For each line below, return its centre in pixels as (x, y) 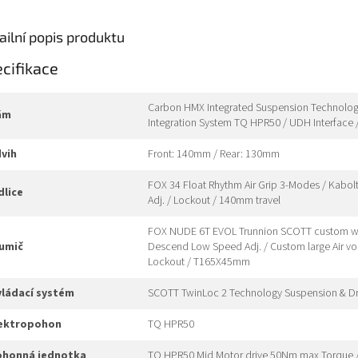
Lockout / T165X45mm (199, 263)
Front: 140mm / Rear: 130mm (214, 155)
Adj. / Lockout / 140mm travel (214, 201)
